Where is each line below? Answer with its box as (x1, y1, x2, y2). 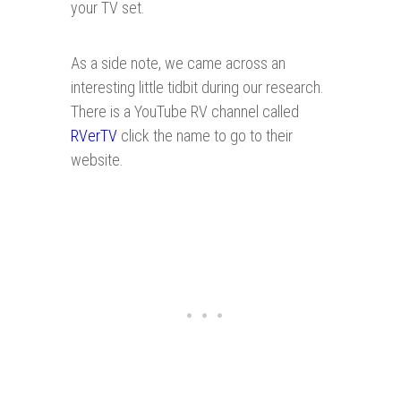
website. (71, 150, 124, 170)
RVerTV (71, 126, 117, 146)
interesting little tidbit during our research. (71, 78, 324, 98)
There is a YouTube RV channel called (71, 102, 299, 122)
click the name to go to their (117, 126, 293, 146)
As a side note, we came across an (71, 54, 286, 73)
